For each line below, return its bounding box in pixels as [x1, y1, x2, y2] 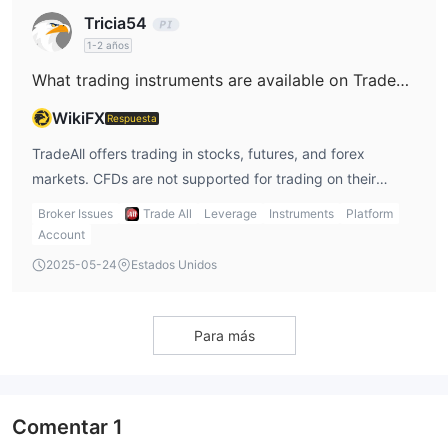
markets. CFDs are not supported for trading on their [32, 170, 376, 188]
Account [38, 227, 85, 243]
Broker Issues [38, 206, 113, 222]
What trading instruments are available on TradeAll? [396, 70, 409, 91]
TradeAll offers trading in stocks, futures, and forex [32, 145, 365, 163]
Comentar [12, 415, 108, 440]
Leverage [204, 206, 257, 222]
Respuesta [107, 111, 157, 124]
